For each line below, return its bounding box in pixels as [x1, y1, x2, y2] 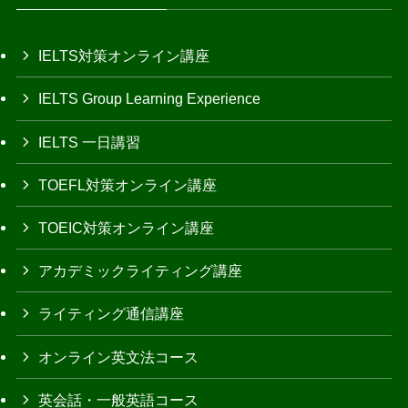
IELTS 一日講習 [38, 133, 141, 150]
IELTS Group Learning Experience [38, 90, 261, 107]
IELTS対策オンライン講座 [38, 47, 210, 65]
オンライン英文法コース [38, 348, 199, 365]
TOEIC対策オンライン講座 [38, 219, 215, 237]
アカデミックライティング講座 [38, 262, 243, 280]
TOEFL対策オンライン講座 [38, 176, 218, 193]
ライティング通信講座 [38, 305, 185, 322]
